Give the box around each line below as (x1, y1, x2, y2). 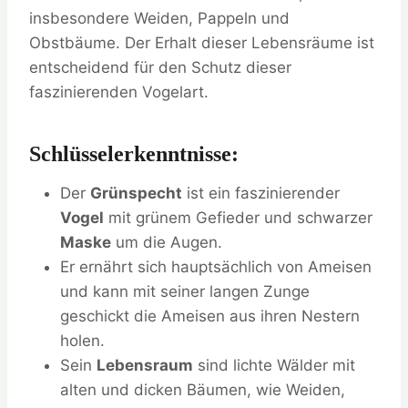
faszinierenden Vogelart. (29, 83, 209, 102)
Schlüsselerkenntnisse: (29, 142, 239, 167)
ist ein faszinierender (182, 184, 340, 203)
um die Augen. (111, 233, 222, 252)
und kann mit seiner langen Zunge (60, 282, 310, 301)
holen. (60, 331, 105, 351)
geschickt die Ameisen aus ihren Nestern (60, 307, 360, 326)
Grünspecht (90, 184, 182, 203)
